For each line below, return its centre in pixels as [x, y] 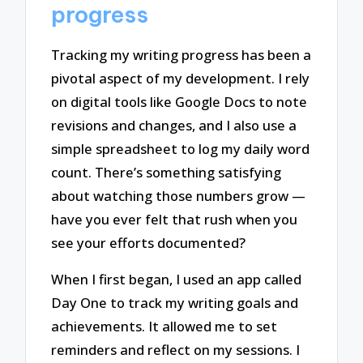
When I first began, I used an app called [177, 279]
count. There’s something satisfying [167, 172]
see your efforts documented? [149, 242]
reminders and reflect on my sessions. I [176, 349]
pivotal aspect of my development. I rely [181, 78]
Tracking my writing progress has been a [181, 54]
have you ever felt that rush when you [175, 219]
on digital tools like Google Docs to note [179, 101]
